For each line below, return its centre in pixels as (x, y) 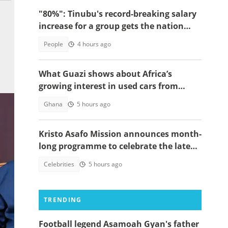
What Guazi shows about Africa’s (105, 74)
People (53, 44)
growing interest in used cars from (108, 86)
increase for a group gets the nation (111, 26)
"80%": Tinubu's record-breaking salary (118, 14)
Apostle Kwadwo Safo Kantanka (104, 158)
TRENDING (63, 200)
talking (53, 38)
